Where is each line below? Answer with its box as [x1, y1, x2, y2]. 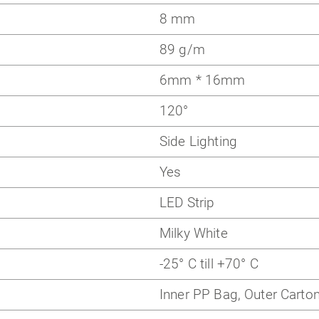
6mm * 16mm [159, 72, 246, 89]
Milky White [159, 225, 228, 242]
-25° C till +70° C [159, 256, 258, 273]
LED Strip [159, 194, 215, 211]
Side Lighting [159, 133, 237, 150]
